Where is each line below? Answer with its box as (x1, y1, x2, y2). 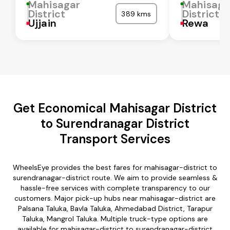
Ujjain (28, 16, 56, 30)
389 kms (121, 9, 151, 18)
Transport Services (60, 130, 170, 147)
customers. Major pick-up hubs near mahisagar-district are (14, 193, 216, 203)
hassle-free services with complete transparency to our (20, 183, 210, 193)
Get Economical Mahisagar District (13, 100, 217, 116)
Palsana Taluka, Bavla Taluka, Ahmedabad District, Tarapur (17, 203, 213, 213)
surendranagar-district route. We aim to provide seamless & (12, 172, 218, 182)
